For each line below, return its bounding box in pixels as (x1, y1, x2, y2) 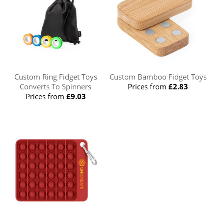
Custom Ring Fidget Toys (14, 71, 97, 82)
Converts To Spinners (20, 81, 92, 91)
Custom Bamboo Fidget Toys (109, 71, 207, 82)
